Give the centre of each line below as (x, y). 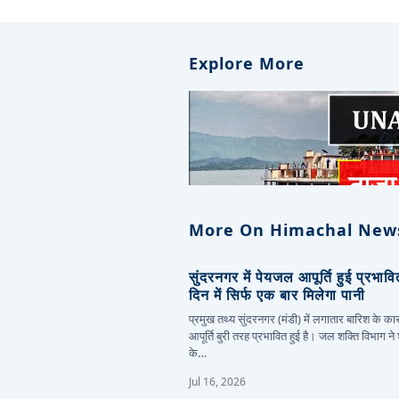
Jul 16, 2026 (217, 381)
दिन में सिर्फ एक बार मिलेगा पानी (277, 294)
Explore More (247, 63)
